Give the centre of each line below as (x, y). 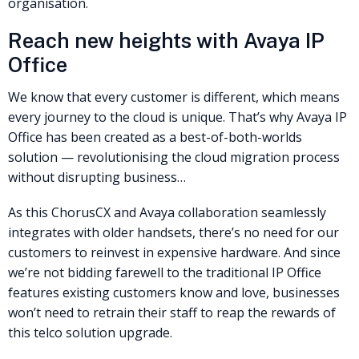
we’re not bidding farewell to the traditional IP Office (165, 272)
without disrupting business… (97, 177)
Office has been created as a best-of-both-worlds (155, 137)
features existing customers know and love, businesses (174, 292)
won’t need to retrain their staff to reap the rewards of (172, 312)
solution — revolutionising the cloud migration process (174, 157)
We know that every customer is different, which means (174, 97)
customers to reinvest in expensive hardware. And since (174, 252)
